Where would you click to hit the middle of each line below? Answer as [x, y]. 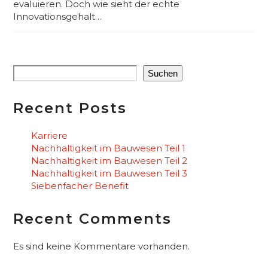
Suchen [163, 73]
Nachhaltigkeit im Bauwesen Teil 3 [109, 173]
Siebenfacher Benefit [80, 185]
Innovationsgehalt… [58, 16]
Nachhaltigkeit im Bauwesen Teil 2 [109, 160]
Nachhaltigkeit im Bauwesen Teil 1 [109, 148]
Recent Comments [93, 218]
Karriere [50, 135]
